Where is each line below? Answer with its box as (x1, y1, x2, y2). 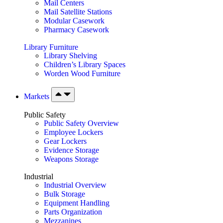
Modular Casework (44, 16, 105, 25)
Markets (24, 92, 51, 101)
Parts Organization (44, 208, 102, 217)
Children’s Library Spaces (44, 60, 125, 69)
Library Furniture (24, 42, 78, 51)
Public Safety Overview (44, 119, 119, 128)
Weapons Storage (44, 155, 99, 164)
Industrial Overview (44, 181, 107, 190)
